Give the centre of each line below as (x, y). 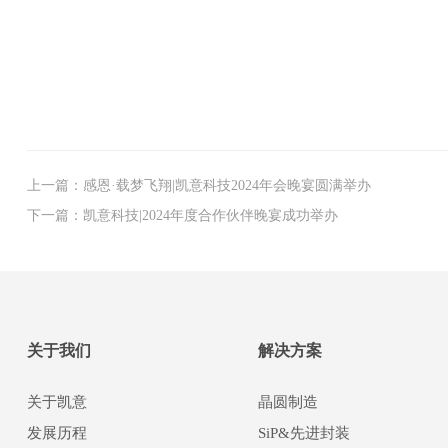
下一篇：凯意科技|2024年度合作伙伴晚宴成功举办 (182, 215)
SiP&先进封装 (303, 433)
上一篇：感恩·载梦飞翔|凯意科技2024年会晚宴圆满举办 (198, 185)
